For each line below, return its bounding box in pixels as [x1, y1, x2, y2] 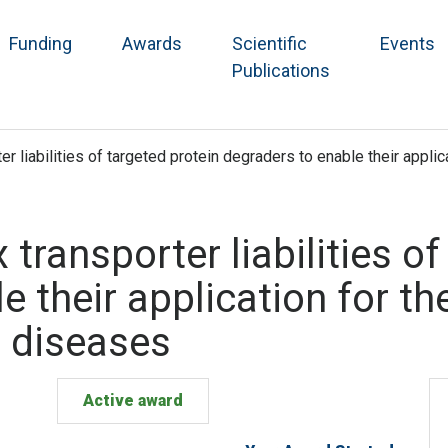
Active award [83, 391, 183, 411]
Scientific [232, 33, 307, 55]
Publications [232, 60, 330, 82]
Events [380, 33, 435, 55]
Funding [9, 33, 72, 55]
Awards [122, 33, 182, 55]
